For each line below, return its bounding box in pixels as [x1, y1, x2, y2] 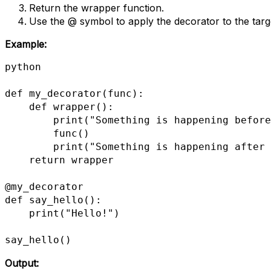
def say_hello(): [5, 194, 102, 206]
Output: [5, 256, 39, 269]
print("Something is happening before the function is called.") [5, 114, 53, 126]
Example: [5, 38, 47, 50]
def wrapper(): [5, 100, 29, 113]
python [5, 60, 41, 73]
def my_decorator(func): [5, 87, 144, 99]
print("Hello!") [5, 207, 29, 219]
